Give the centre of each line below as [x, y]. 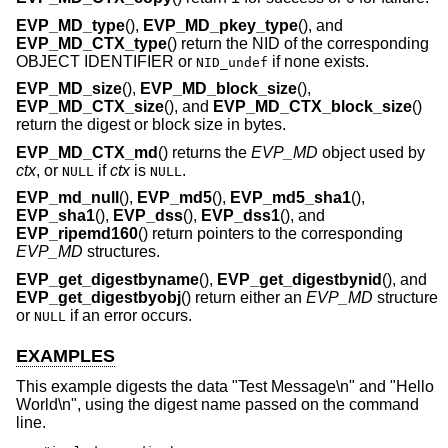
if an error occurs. [129, 315]
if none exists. [318, 61]
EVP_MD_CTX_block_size [312, 107]
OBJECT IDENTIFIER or [106, 61]
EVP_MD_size [69, 89]
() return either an [243, 297]
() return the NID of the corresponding [298, 43]
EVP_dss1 [240, 216]
